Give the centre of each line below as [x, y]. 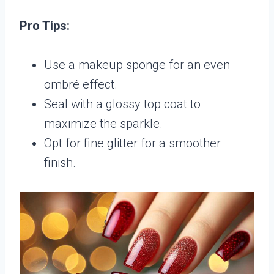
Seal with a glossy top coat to [122, 104]
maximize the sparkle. [103, 123]
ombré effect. [81, 84]
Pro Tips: [45, 25]
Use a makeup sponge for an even [137, 65]
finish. [60, 162]
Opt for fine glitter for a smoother [132, 143]
